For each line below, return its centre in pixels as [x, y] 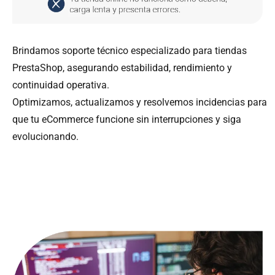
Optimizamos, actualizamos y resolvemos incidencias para [140, 102]
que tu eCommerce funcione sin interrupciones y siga [127, 119]
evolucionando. [45, 136]
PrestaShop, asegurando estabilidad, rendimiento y [122, 68]
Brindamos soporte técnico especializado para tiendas [130, 50]
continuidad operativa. [61, 85]
